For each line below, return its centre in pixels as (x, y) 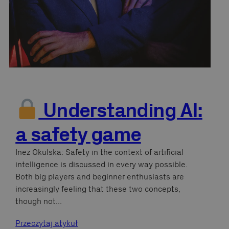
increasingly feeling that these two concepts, (98, 189)
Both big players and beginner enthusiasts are (100, 176)
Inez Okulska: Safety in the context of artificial (100, 152)
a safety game (78, 134)
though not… (39, 201)
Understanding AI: (120, 110)
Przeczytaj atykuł (47, 223)
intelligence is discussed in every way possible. (102, 164)
